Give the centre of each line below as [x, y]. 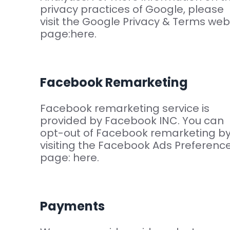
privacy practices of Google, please [132, 9]
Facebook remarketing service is [124, 109]
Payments [72, 206]
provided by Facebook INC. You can [132, 121]
